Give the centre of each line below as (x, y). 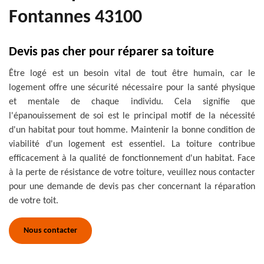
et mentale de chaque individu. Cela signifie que (132, 102)
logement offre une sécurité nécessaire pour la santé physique (132, 88)
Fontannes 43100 (75, 18)
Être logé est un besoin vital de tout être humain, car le (132, 74)
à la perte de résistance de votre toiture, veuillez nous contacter (132, 173)
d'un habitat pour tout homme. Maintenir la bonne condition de (132, 130)
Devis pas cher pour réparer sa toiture (111, 52)
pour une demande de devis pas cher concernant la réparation (132, 187)
